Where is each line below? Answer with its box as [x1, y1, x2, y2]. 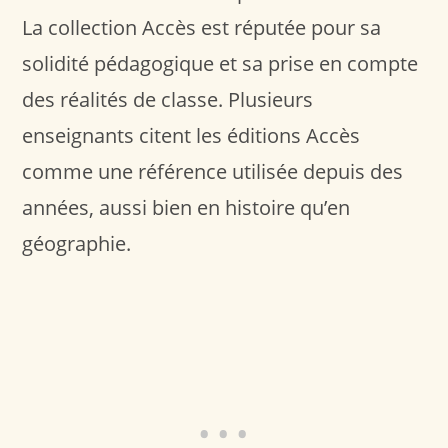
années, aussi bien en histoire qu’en [22, 193, 351, 221]
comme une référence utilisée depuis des [22, 157, 404, 185]
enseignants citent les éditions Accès [22, 121, 361, 149]
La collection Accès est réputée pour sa [22, 13, 382, 41]
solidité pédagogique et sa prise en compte [22, 49, 419, 77]
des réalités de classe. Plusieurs [22, 85, 314, 113]
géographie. [22, 229, 132, 257]
